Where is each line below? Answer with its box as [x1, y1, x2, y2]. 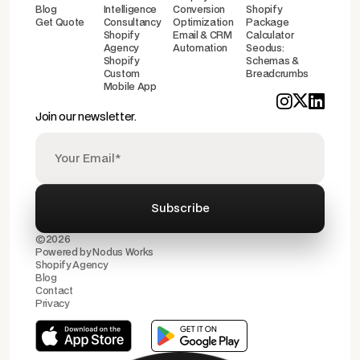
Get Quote [35, 18, 85, 28]
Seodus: [246, 43, 284, 54]
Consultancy [103, 18, 161, 28]
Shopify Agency [35, 260, 108, 271]
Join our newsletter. [35, 112, 137, 123]
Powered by [35, 247, 93, 258]
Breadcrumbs [246, 69, 309, 80]
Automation [173, 43, 228, 54]
